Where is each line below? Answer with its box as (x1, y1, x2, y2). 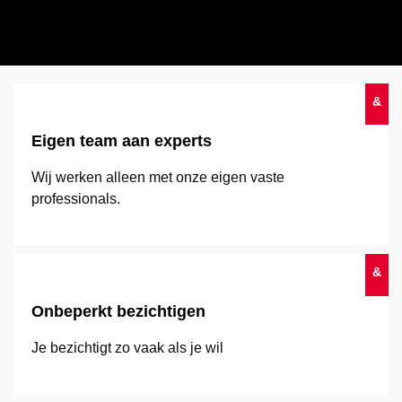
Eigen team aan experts (31, 132, 212, 150)
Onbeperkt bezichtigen (31, 302, 205, 321)
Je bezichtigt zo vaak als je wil (31, 340, 223, 356)
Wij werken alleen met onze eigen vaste (31, 170, 284, 185)
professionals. (31, 191, 120, 206)
